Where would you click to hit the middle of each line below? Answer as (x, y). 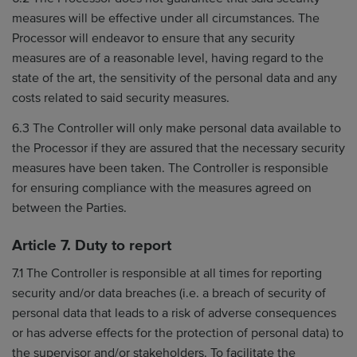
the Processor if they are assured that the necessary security (178, 148)
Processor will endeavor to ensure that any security (153, 38)
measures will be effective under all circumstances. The (166, 18)
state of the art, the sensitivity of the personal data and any (175, 78)
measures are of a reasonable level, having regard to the (168, 58)
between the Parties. (69, 208)
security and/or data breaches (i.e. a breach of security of (169, 293)
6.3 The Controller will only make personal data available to (177, 128)
